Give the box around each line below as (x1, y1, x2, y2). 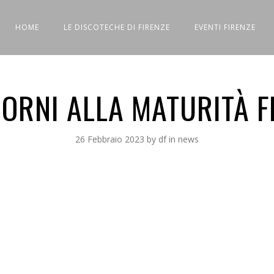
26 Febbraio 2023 (75, 133, 144, 145)
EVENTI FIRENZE (194, 22, 256, 32)
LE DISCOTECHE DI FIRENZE (64, 22, 170, 32)
